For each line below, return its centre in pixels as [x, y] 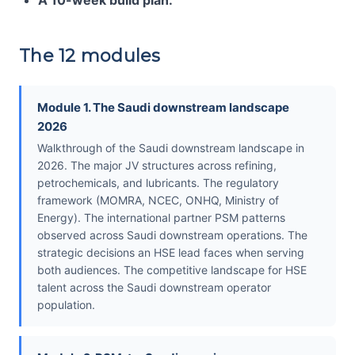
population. [66, 305]
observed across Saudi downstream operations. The [172, 235]
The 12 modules [90, 56]
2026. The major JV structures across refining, [157, 166]
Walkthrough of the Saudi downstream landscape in [171, 148]
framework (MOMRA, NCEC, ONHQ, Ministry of [158, 200]
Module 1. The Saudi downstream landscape [163, 108]
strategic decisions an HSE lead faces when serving [171, 253]
